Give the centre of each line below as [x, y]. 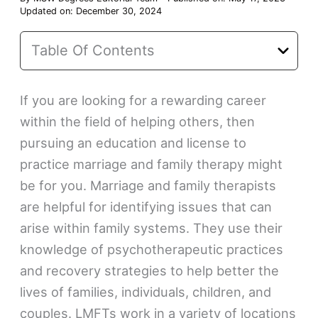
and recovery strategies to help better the [150, 271]
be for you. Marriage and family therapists [148, 186]
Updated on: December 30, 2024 [91, 11]
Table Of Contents [93, 50]
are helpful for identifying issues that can [146, 207]
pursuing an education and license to [133, 143]
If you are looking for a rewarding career [143, 100]
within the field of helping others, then [138, 122]
